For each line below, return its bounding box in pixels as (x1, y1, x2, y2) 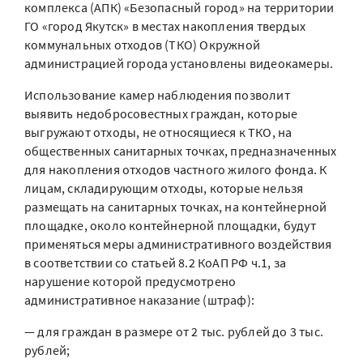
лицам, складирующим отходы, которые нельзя (24, 180, 304, 196)
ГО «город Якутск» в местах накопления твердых (24, 18, 306, 34)
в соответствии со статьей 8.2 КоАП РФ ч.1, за (24, 254, 287, 271)
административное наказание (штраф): (24, 292, 254, 308)
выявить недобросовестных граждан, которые (24, 105, 298, 122)
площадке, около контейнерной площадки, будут (24, 217, 316, 233)
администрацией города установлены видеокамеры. (24, 55, 334, 71)
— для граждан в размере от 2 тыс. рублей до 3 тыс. (24, 323, 324, 340)
